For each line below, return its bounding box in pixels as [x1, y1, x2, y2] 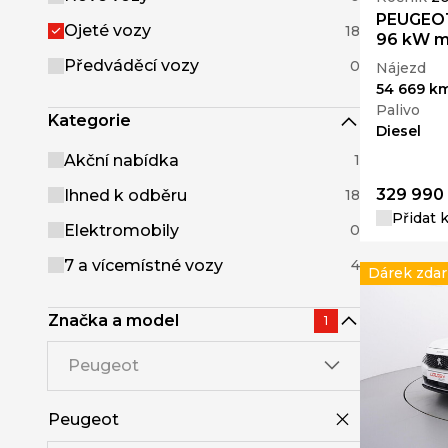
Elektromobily [64, 220, 179, 240]
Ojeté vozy [64, 21, 151, 40]
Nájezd [376, 58, 426, 77]
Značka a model [48, 310, 179, 330]
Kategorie [48, 111, 131, 131]
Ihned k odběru [64, 185, 187, 205]
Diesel [376, 121, 421, 140]
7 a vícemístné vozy [64, 255, 223, 275]
